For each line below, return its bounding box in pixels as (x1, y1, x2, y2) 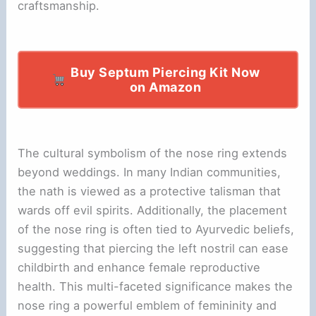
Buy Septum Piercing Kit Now (71, 64, 260, 80)
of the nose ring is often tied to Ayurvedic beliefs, (18, 221, 295, 236)
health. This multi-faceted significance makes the (18, 279, 293, 293)
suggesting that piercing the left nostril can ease (18, 241, 289, 255)
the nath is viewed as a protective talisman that (18, 183, 281, 198)
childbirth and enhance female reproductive (18, 260, 261, 274)
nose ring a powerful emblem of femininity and (18, 298, 277, 312)
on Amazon (129, 79, 201, 95)
